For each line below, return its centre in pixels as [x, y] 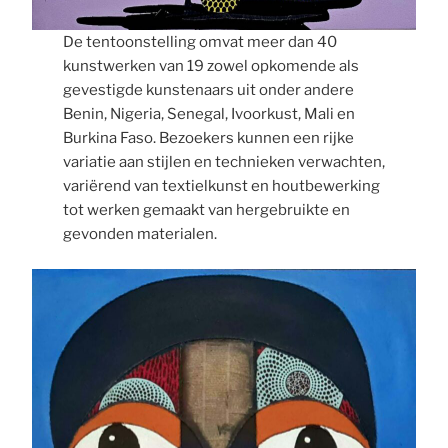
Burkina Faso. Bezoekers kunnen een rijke [208, 138]
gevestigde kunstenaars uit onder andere [208, 90]
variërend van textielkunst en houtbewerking [221, 186]
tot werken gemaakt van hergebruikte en [206, 210]
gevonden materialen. [139, 234]
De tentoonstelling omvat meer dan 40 [199, 42]
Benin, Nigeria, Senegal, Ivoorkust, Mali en [208, 114]
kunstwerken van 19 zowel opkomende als [210, 66]
